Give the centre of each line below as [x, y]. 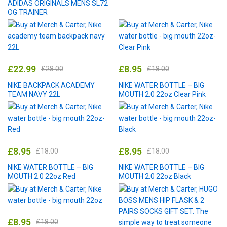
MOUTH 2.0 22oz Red [42, 176]
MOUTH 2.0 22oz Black [155, 176]
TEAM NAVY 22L [34, 94]
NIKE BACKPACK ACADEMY [51, 85]
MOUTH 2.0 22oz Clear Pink [162, 94]
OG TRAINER [28, 12]
